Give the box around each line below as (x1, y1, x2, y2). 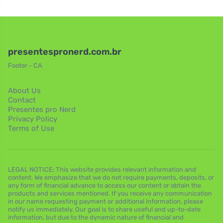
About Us (8, 86, 41, 95)
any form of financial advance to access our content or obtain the (8, 182, 201, 189)
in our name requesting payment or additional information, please (8, 198, 203, 205)
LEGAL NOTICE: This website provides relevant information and (8, 166, 196, 173)
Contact (8, 96, 36, 105)
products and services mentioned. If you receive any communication (8, 190, 212, 197)
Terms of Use (8, 124, 54, 133)
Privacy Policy (8, 114, 57, 123)
